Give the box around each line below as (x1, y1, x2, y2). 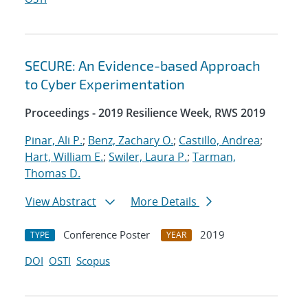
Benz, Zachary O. (88, 133, 173, 148)
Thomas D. (25, 166, 80, 181)
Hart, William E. (25, 149, 103, 165)
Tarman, (192, 149, 236, 165)
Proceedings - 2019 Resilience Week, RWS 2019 (25, 105, 265, 121)
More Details (131, 194, 199, 210)
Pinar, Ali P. (25, 133, 82, 148)
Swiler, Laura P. (109, 149, 187, 165)
